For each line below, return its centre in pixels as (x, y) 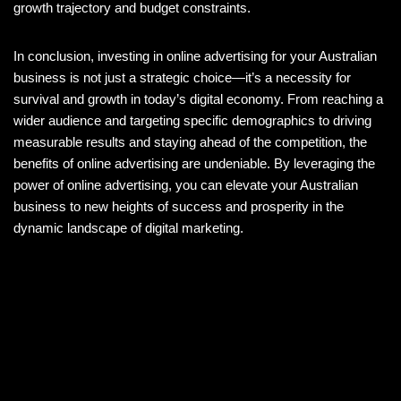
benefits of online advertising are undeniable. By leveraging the (194, 164)
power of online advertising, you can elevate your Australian (186, 185)
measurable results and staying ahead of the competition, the (190, 142)
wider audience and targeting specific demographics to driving (192, 121)
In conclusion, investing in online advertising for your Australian (195, 56)
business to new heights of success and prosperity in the (179, 207)
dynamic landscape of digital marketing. (128, 228)
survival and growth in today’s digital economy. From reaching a (198, 99)
